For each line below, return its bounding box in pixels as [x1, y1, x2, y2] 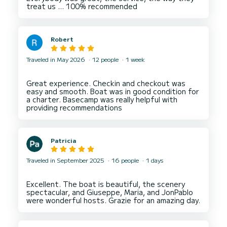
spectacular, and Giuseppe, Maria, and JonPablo [26, 187, 193, 198]
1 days [144, 156, 163, 165]
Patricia [51, 135, 76, 144]
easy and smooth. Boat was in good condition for [26, 86, 199, 96]
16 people [110, 156, 140, 165]
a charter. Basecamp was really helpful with [26, 94, 177, 104]
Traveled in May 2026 [26, 54, 87, 63]
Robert [51, 34, 73, 44]
